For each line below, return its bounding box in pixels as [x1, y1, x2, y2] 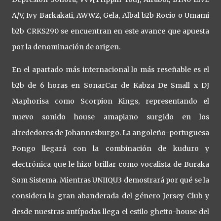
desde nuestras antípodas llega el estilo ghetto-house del [12, 207, 209, 217]
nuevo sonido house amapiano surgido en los [12, 112, 209, 122]
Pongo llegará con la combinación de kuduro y [12, 144, 209, 153]
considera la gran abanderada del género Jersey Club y [12, 191, 209, 201]
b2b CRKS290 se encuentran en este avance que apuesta [12, 27, 209, 36]
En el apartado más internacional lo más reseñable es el [12, 65, 209, 74]
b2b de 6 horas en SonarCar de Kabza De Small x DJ [12, 81, 209, 90]
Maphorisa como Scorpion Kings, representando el [12, 97, 209, 106]
